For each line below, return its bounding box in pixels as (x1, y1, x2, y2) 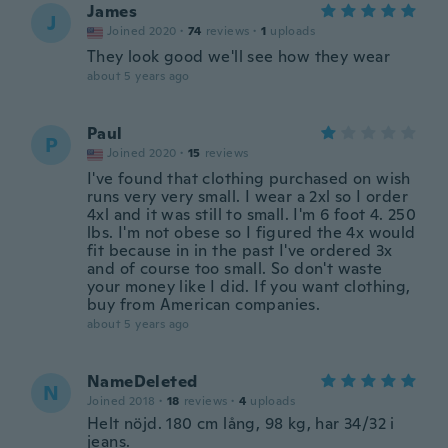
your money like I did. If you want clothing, (87, 276, 411, 297)
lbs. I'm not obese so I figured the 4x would (87, 222, 416, 243)
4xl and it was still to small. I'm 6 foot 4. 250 (87, 204, 417, 225)
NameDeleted (87, 371, 198, 392)
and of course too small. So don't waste (87, 258, 383, 279)
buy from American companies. (87, 294, 321, 315)
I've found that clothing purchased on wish (87, 168, 411, 189)
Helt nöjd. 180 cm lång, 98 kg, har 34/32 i (87, 413, 395, 434)
